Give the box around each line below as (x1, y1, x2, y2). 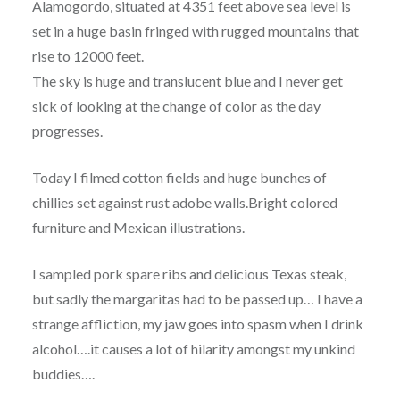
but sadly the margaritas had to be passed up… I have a (31, 290, 362, 308)
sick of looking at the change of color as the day (31, 97, 321, 115)
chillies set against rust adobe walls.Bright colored (31, 194, 337, 212)
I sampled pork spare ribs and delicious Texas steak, (31, 265, 346, 283)
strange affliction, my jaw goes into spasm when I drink (31, 315, 363, 333)
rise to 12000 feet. (31, 47, 144, 65)
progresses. (31, 122, 103, 140)
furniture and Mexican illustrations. (31, 219, 245, 237)
